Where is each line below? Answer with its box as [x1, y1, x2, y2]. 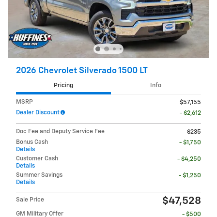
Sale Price [16, 197, 44, 203]
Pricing [53, 82, 73, 89]
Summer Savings [16, 172, 62, 179]
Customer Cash [16, 155, 58, 162]
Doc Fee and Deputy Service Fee [16, 128, 105, 135]
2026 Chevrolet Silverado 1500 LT [16, 66, 148, 76]
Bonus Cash [16, 139, 48, 146]
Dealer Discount [16, 109, 60, 116]
